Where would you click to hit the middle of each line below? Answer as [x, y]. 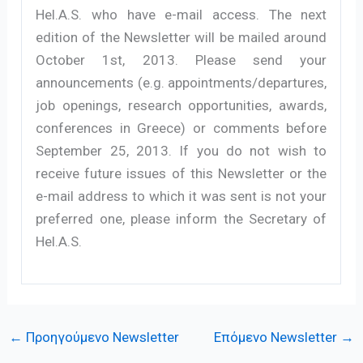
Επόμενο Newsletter [277, 337]
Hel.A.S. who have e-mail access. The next [181, 14]
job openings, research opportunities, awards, [181, 105]
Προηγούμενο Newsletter [101, 337]
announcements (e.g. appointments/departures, [181, 82]
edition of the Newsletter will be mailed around [181, 37]
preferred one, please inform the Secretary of [181, 218]
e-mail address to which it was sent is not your [181, 196]
